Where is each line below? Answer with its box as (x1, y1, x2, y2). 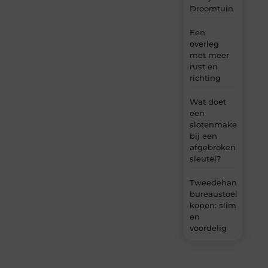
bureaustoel (189, 189, 237, 199)
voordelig (189, 223, 227, 233)
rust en (189, 62, 218, 72)
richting (189, 73, 221, 83)
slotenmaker (189, 120, 240, 130)
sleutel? (189, 154, 221, 164)
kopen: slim (189, 200, 236, 211)
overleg (189, 39, 219, 49)
